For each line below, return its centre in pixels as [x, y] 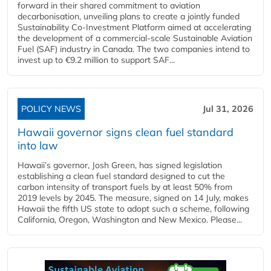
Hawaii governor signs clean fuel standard [126, 132]
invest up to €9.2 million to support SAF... [96, 60]
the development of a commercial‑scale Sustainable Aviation [135, 38]
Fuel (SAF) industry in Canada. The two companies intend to [134, 49]
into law [38, 145]
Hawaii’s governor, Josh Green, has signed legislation [120, 165]
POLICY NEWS [51, 109]
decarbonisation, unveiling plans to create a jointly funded [129, 16]
